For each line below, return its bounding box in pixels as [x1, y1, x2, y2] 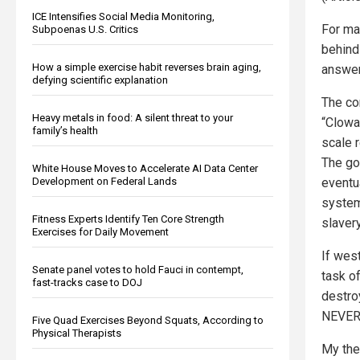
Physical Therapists [32, 326, 121, 339]
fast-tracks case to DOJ [32, 276, 142, 288]
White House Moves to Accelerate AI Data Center [32, 162, 258, 174]
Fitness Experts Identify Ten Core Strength [32, 212, 224, 225]
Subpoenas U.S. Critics [32, 22, 138, 35]
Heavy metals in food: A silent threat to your [32, 111, 233, 124]
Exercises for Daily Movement [32, 225, 169, 238]
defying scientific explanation [32, 73, 168, 86]
